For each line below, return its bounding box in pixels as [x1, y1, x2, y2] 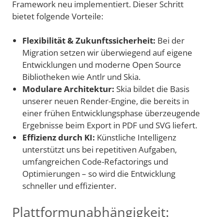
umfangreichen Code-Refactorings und [22, 156, 168, 168]
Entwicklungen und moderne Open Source [22, 59, 181, 71]
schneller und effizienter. [22, 180, 116, 192]
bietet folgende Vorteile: [12, 10, 103, 22]
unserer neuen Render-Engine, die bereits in [22, 95, 189, 107]
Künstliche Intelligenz [95, 132, 176, 143]
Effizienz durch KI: [22, 132, 95, 143]
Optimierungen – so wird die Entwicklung [22, 168, 175, 180]
